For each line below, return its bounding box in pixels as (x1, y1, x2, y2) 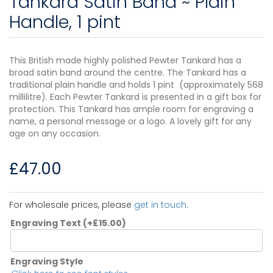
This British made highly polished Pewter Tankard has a (9, 54, 241, 66)
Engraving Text (10, 216, 83, 229)
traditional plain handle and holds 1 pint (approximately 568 (9, 78, 263, 91)
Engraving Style (10, 255, 83, 268)
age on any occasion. (9, 127, 101, 140)
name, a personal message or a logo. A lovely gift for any (9, 115, 252, 127)
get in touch (134, 198, 186, 211)
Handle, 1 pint (9, 9, 121, 34)
